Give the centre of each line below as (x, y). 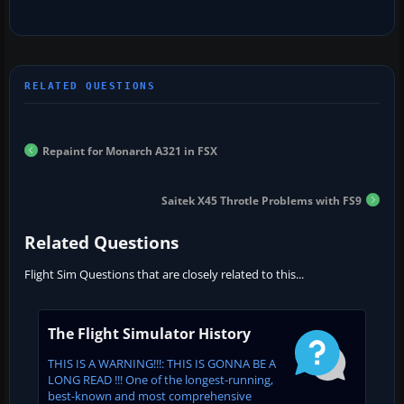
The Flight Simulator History (149, 333)
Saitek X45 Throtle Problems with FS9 (262, 200)
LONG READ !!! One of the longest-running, (161, 379)
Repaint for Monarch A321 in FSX (130, 151)
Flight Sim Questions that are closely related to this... (164, 274)
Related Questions (101, 242)
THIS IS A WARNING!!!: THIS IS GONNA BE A (162, 363)
